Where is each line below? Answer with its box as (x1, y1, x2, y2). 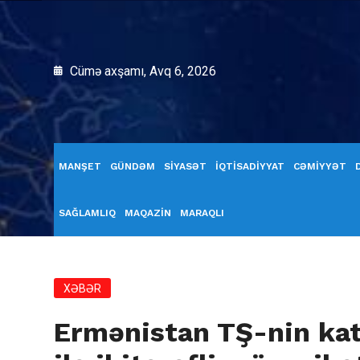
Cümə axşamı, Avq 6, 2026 (67, 63, 216, 79)
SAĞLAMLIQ (59, 207, 116, 219)
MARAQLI (180, 207, 224, 219)
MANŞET (59, 161, 101, 172)
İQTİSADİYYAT (215, 161, 284, 172)
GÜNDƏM (110, 161, 155, 172)
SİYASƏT (164, 161, 207, 172)
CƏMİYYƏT (293, 161, 346, 172)
